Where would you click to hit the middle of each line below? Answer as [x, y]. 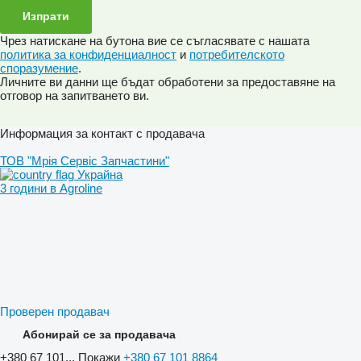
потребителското [237, 55]
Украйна [98, 175]
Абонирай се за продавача [99, 335]
